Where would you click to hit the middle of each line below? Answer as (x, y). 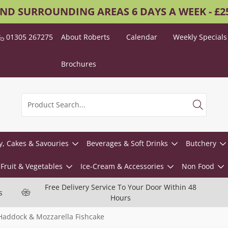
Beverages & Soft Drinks (127, 143)
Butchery (201, 143)
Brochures (79, 64)
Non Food (198, 166)
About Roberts (86, 37)
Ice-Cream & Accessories (122, 166)
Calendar (141, 37)
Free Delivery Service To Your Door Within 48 (121, 187)
